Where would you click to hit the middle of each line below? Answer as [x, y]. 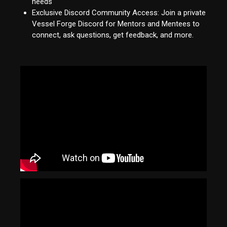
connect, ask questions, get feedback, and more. [112, 35]
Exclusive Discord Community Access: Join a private [119, 13]
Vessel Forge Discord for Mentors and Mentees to [116, 24]
